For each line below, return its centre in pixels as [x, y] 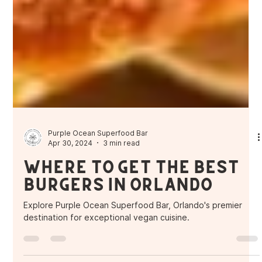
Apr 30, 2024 [70, 161]
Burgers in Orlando [118, 203]
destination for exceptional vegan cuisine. [107, 236]
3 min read [122, 161]
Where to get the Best [132, 185]
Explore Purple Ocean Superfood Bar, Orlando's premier [133, 223]
